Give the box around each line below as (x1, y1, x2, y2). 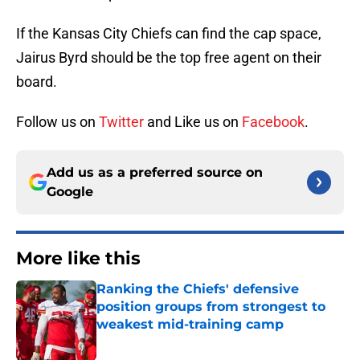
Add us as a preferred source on (47, 165, 263, 181)
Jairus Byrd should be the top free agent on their (16, 49, 321, 67)
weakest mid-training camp (96, 317, 284, 333)
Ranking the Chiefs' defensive (96, 281, 299, 297)
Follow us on (16, 113, 99, 131)
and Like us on (144, 113, 242, 131)
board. (16, 73, 57, 91)
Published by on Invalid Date (96, 333, 235, 347)
